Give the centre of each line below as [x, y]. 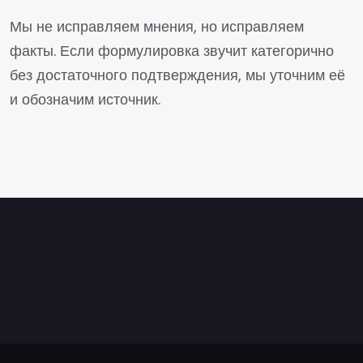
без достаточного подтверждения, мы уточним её [177, 75]
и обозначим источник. [85, 99]
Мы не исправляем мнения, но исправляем [157, 26]
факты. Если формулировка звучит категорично [172, 51]
